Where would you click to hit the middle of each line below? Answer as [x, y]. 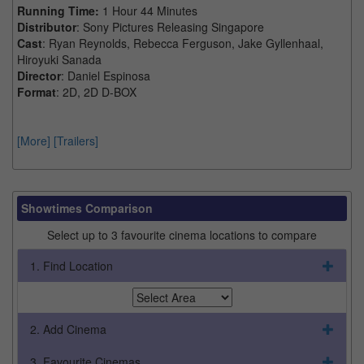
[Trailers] [76, 140]
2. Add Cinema [68, 329]
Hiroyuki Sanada [59, 59]
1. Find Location [71, 265]
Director [39, 75]
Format [37, 91]
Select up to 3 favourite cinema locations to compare [182, 234]
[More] [34, 140]
